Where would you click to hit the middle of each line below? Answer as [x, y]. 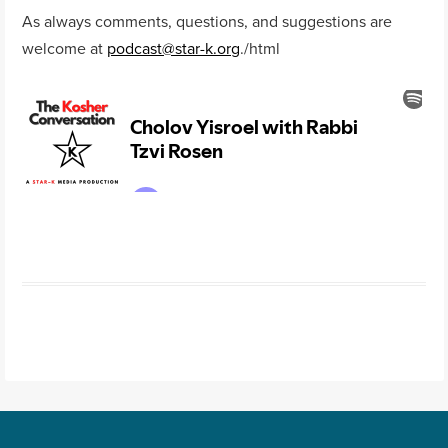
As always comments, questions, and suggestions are [207, 21]
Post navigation [114, 312]
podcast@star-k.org [174, 48]
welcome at [65, 48]
